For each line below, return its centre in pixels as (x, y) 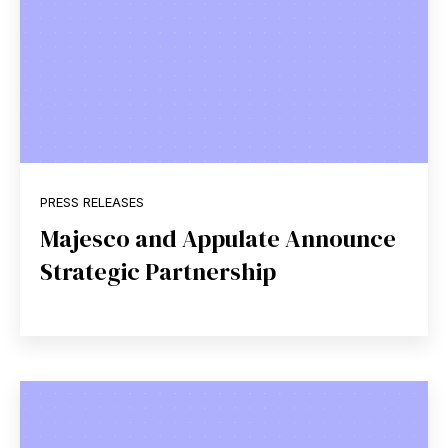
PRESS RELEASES (92, 203)
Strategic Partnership (158, 272)
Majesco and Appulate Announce (218, 239)
